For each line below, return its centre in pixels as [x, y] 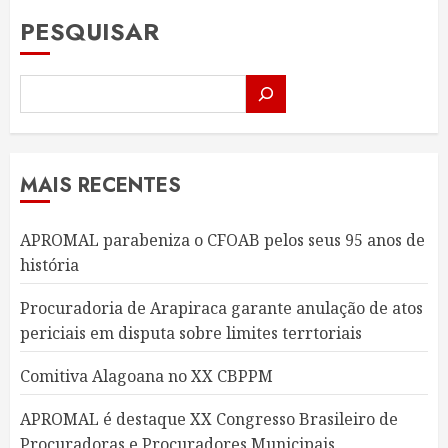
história [49, 265]
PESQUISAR [89, 31]
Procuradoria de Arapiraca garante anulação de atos [221, 308]
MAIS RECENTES [100, 185]
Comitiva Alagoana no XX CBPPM [146, 376]
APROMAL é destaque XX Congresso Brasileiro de [209, 419]
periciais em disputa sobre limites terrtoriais [191, 333]
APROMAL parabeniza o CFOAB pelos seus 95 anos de [222, 240]
